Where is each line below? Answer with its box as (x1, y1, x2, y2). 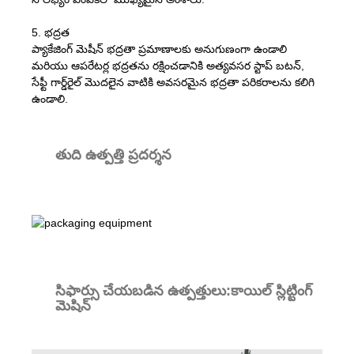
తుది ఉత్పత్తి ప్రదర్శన (55, 146, 171, 163)
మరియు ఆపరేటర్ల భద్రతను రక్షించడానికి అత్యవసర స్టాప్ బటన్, (32, 58, 304, 72)
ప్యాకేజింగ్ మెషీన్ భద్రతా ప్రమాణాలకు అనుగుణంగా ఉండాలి (32, 42, 287, 55)
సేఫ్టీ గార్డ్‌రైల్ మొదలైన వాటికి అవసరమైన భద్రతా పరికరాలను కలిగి (32, 75, 314, 88)
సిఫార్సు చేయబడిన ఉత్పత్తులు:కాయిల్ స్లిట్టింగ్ (55, 282, 313, 299)
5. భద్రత (32, 25, 70, 39)
